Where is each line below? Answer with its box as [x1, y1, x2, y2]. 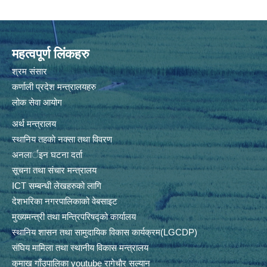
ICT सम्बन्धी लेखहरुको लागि [12, 181, 101, 191]
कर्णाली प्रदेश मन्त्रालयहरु [12, 82, 96, 92]
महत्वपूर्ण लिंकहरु [12, 46, 89, 62]
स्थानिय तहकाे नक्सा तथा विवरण [12, 134, 112, 145]
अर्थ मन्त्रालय [12, 119, 56, 129]
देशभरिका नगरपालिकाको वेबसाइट [12, 196, 117, 207]
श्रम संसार [12, 66, 47, 77]
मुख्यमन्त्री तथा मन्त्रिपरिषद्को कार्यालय [12, 212, 136, 222]
